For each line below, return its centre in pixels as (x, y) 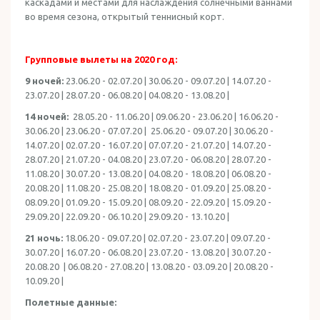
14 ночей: (47, 116)
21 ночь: (44, 238)
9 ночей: (45, 81)
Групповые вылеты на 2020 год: (101, 59)
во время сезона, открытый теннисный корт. (125, 16)
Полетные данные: (71, 302)
